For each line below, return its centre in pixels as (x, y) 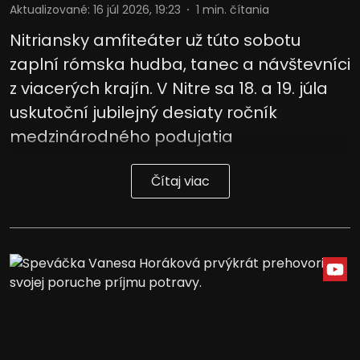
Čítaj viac (180, 181)
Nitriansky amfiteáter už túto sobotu (155, 40)
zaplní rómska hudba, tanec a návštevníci (180, 64)
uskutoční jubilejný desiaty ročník (143, 112)
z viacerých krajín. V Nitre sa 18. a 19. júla (169, 88)
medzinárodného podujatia (121, 136)
